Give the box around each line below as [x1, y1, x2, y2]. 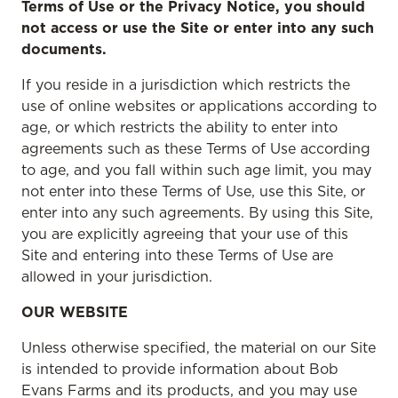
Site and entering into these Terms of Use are [21, 246, 333, 264]
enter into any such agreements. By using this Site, [21, 203, 373, 221]
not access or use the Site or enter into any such [21, 19, 374, 36]
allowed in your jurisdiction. [21, 267, 212, 285]
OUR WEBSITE [21, 303, 128, 321]
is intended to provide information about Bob [21, 360, 338, 378]
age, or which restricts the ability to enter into [21, 118, 338, 136]
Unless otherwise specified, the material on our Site [21, 338, 376, 356]
